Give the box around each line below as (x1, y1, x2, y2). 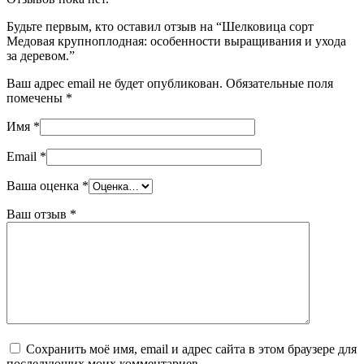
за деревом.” (6, 48, 75, 63)
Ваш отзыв (6, 206, 70, 221)
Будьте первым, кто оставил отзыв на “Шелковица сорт (6, 19, 314, 33)
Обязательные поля (226, 76, 333, 90)
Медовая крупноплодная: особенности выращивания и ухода (6, 33, 346, 48)
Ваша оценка (6, 178, 82, 193)
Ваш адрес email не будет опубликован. (6, 76, 223, 90)
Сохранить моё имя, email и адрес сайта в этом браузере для (26, 341, 357, 356)
